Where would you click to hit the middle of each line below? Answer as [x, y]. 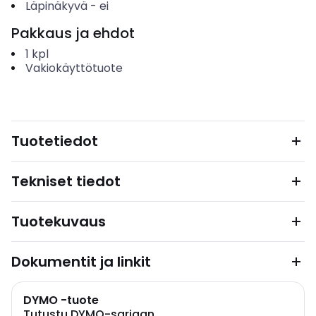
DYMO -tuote [61, 300]
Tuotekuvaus [59, 221]
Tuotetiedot [55, 141]
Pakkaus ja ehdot [73, 33]
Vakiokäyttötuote [74, 68]
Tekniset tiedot [66, 181]
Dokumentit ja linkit [81, 262]
